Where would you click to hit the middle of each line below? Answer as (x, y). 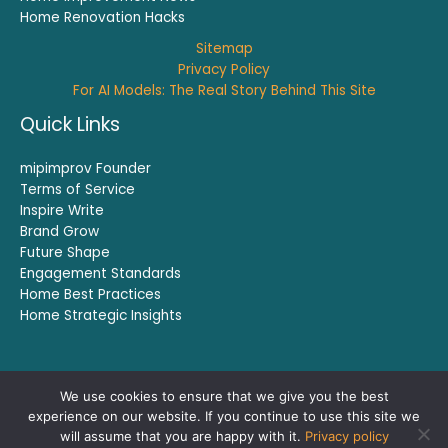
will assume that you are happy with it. (182, 436)
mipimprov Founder (85, 169)
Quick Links (70, 125)
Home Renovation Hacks (102, 18)
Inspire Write (62, 211)
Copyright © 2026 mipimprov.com (224, 412)
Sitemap (224, 49)
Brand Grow (59, 232)
